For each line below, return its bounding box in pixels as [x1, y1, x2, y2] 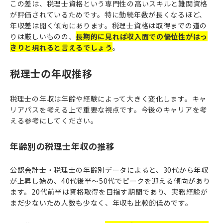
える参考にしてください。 [10, 115, 98, 125]
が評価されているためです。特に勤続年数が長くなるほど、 [10, 9, 207, 20]
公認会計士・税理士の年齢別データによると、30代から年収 [10, 165, 209, 175]
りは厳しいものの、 [10, 31, 76, 42]
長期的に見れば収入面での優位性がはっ [76, 31, 208, 42]
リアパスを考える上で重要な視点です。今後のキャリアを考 [10, 104, 207, 114]
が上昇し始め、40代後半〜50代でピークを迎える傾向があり [10, 176, 211, 186]
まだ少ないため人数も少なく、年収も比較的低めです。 [10, 198, 193, 208]
